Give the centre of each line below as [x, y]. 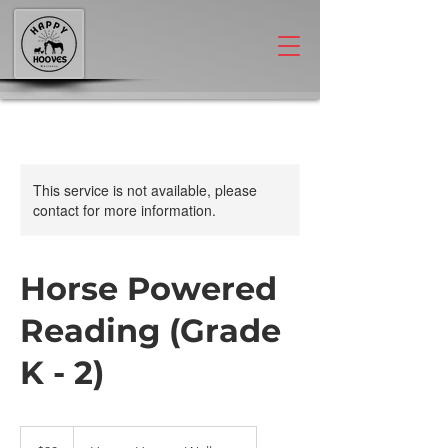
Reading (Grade [150, 330]
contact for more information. [124, 210]
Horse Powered [148, 288]
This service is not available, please [145, 190]
